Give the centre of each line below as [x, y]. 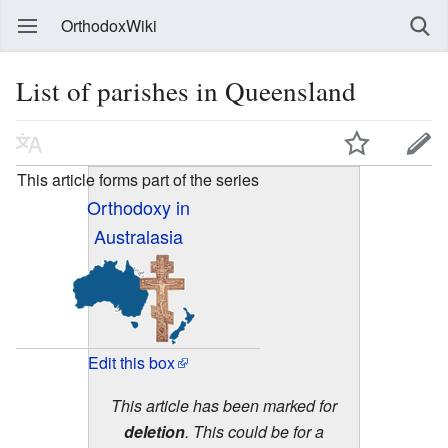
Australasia [138, 235]
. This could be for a [254, 431]
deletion [154, 431]
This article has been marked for [224, 405]
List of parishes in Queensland [186, 90]
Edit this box [131, 362]
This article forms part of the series [138, 179]
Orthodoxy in [138, 206]
